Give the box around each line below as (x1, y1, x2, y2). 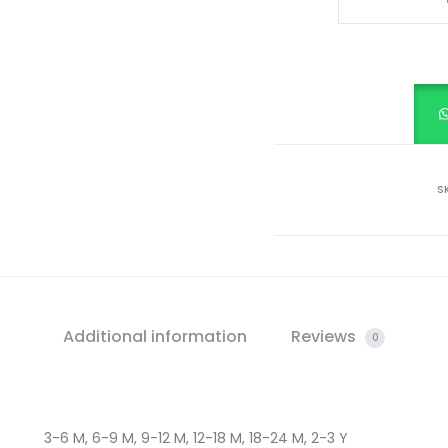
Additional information (63, 325, 247, 348)
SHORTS (353, 59, 407, 79)
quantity (353, 115, 412, 135)
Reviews (291, 325, 360, 348)
